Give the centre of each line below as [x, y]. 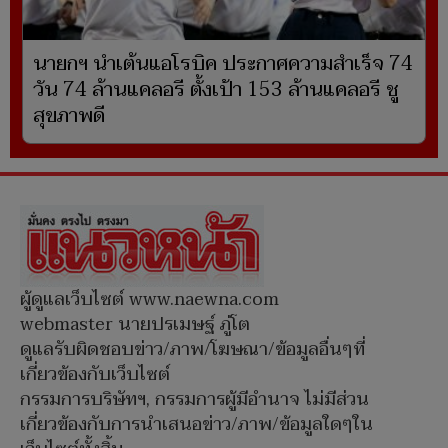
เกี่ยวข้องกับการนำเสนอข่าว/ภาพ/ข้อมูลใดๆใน [196, 425]
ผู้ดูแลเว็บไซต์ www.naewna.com [149, 300]
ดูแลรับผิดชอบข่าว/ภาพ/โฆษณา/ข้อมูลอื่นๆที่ [192, 350]
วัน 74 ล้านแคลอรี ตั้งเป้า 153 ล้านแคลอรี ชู [216, 90]
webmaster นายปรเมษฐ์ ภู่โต [135, 325]
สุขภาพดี [69, 116]
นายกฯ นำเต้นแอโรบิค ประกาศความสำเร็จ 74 [223, 64]
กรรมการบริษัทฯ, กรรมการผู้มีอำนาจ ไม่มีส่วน [194, 400]
